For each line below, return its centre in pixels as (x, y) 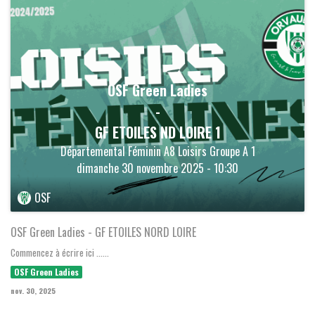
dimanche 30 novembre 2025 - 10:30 (157, 168)
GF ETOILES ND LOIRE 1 (157, 132)
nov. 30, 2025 (33, 290)
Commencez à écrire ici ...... (60, 252)
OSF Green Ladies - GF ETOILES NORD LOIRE (103, 232)
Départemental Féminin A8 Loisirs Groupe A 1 (157, 151)
